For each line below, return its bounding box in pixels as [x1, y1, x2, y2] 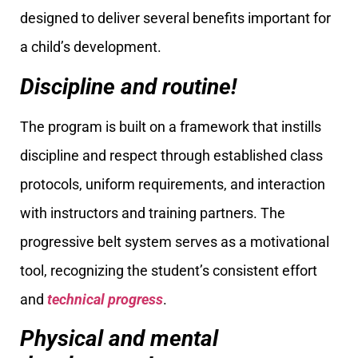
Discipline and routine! [20, 73, 237, 100]
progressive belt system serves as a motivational [20, 233, 329, 250]
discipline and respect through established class [20, 146, 323, 164]
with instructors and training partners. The [20, 204, 285, 221]
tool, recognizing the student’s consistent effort [20, 261, 317, 279]
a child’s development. [20, 38, 161, 56]
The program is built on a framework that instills [20, 117, 321, 135]
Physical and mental [20, 325, 218, 352]
